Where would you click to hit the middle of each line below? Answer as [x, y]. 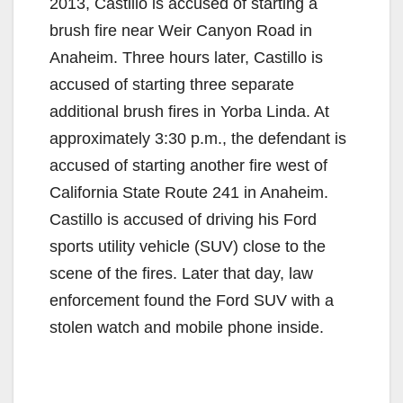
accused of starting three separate [172, 84]
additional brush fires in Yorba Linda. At [189, 111]
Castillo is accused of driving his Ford [183, 219]
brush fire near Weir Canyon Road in [181, 30]
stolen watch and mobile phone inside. [187, 327]
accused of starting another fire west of [188, 165]
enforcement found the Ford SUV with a [192, 300]
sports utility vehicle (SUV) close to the [188, 246]
